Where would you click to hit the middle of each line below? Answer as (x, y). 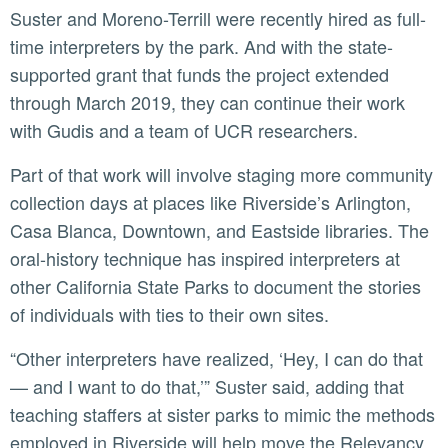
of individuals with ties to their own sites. (169, 314)
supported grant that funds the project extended (199, 74)
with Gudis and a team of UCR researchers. (184, 130)
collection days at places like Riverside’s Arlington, (210, 202)
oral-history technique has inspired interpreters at (205, 258)
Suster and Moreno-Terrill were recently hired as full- (16, 18)
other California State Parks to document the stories (215, 286)
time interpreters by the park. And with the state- (201, 46)
